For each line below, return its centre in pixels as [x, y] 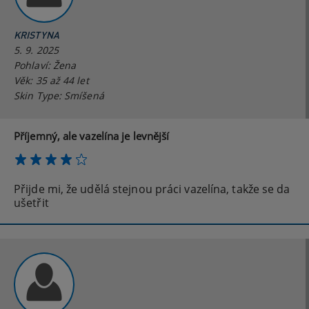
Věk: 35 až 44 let [51, 81]
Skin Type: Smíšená [59, 96]
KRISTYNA [37, 36]
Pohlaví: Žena [45, 66]
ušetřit [31, 203]
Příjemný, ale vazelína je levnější [92, 136]
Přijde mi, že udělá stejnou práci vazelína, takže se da [152, 189]
